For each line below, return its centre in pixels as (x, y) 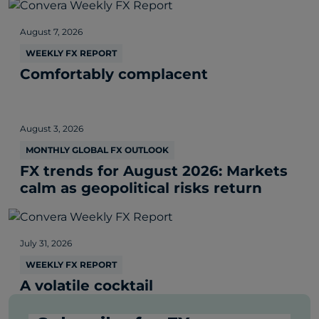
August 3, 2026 (52, 128)
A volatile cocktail (87, 285)
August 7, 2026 (51, 31)
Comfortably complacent (114, 74)
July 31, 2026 (46, 243)
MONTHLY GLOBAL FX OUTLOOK (97, 150)
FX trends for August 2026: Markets (154, 171)
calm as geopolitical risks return (141, 188)
